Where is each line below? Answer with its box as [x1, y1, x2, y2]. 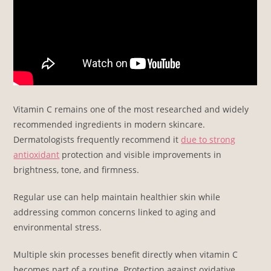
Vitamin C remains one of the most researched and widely [13, 103, 249, 115]
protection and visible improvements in [59, 148, 222, 160]
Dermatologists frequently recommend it [13, 133, 181, 145]
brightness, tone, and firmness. [13, 163, 140, 175]
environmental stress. [13, 221, 102, 233]
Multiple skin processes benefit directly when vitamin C [13, 248, 238, 260]
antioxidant [13, 148, 60, 160]
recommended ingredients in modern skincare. [13, 118, 206, 130]
